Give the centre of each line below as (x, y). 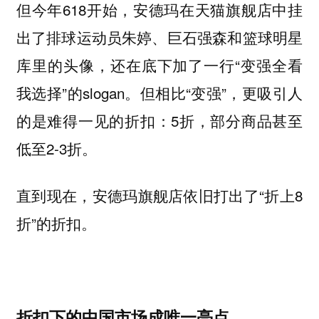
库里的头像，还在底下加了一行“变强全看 (159, 64)
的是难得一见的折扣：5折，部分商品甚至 (159, 120)
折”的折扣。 (56, 223)
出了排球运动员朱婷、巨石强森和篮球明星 (159, 37)
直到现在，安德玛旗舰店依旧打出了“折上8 (159, 195)
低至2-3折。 (56, 148)
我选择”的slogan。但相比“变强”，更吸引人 (159, 92)
